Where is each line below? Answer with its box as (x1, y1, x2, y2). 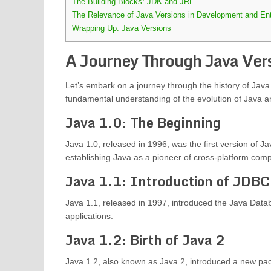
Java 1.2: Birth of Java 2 (65, 229, 224, 251)
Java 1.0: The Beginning (65, 112, 221, 134)
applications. (65, 211, 113, 221)
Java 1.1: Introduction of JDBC (65, 171, 270, 192)
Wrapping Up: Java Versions (71, 24, 171, 33)
